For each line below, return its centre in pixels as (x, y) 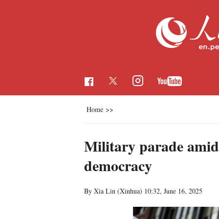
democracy (118, 165)
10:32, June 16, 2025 (173, 191)
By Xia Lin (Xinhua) (114, 191)
